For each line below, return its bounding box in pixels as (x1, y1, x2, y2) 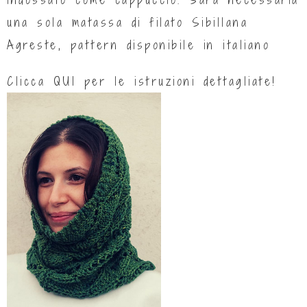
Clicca (7, 73, 53, 89)
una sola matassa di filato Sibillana (7, 14, 248, 30)
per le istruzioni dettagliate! (76, 73, 277, 89)
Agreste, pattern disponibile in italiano (7, 36, 270, 53)
